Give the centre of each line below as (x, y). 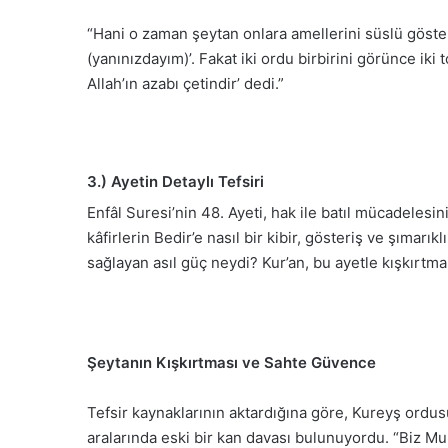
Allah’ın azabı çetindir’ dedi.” (185, 84)
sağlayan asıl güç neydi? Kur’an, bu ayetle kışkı (250, 262)
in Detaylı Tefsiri (204, 182)
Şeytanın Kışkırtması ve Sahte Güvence (231, 362)
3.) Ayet (116, 182)
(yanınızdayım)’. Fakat (162, 59)
